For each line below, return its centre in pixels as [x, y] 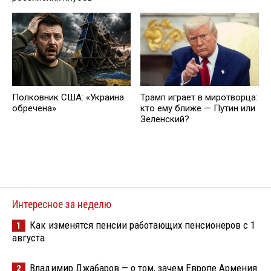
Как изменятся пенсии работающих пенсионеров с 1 [142, 225]
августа [28, 238]
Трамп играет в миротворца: [199, 97]
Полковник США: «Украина [68, 97]
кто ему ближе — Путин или [198, 108]
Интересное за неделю [62, 205]
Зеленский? [165, 119]
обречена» [34, 108]
